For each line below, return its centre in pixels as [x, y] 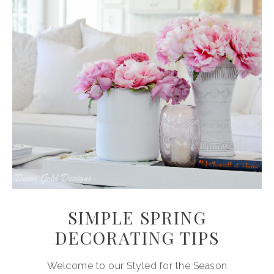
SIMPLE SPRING [137, 218]
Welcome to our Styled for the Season [137, 266]
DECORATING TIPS [137, 238]
